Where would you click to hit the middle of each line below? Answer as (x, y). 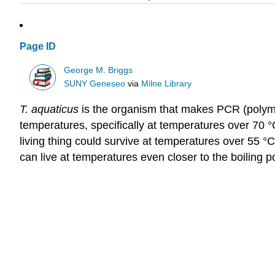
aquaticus (56, 110)
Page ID (38, 47)
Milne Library (167, 83)
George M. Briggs (99, 70)
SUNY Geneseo (95, 83)
